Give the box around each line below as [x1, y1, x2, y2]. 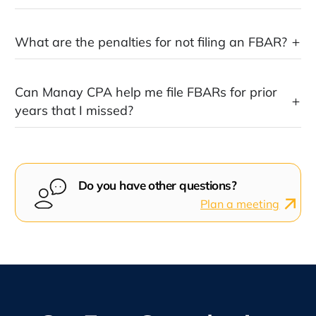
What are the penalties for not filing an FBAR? [14, 34, 287, 51]
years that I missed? [14, 102, 133, 119]
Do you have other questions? [78, 178, 237, 193]
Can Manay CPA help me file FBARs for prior [14, 84, 277, 101]
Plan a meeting [200, 196, 280, 211]
